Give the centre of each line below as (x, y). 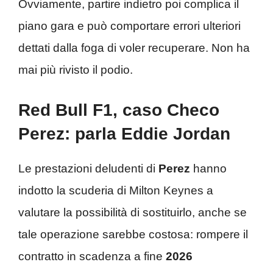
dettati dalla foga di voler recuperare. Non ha (134, 48)
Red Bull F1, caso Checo (119, 110)
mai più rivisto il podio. (76, 69)
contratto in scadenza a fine (92, 257)
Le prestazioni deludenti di (88, 169)
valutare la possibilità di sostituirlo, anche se (133, 213)
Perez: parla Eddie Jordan (124, 134)
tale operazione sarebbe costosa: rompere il (133, 235)
